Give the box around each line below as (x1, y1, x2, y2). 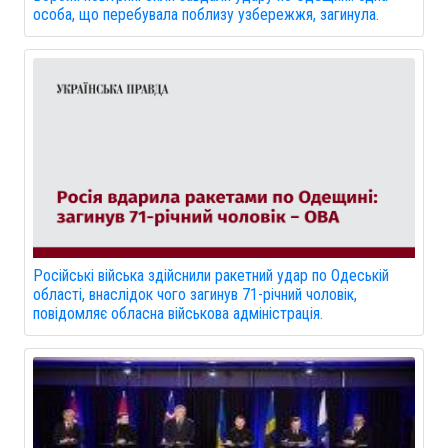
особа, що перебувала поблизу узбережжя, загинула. (33, 5, 379, 24)
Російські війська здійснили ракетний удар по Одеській (33, 266, 389, 285)
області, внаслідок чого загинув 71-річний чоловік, (33, 285, 357, 304)
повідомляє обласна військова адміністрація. (33, 304, 323, 323)
